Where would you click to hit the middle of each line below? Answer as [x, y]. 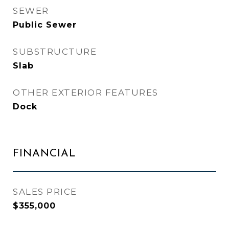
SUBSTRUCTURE [55, 52]
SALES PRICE [45, 192]
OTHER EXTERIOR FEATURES [86, 93]
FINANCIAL [44, 154]
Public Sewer [45, 25]
